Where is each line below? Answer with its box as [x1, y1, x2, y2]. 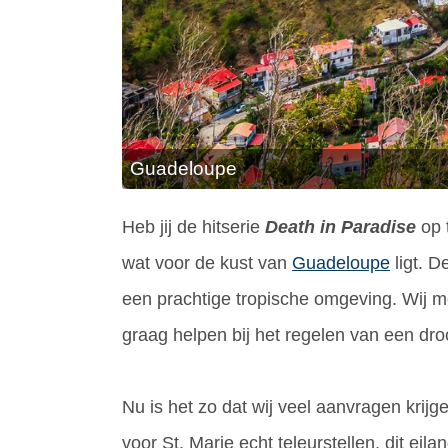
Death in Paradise [265, 216, 421, 237]
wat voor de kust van [122, 252, 292, 273]
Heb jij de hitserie [122, 216, 265, 237]
